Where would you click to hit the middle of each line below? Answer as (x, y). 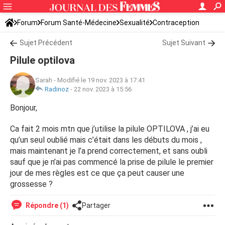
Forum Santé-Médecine (79, 23)
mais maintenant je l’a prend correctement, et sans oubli (109, 151)
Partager (96, 205)
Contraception (176, 23)
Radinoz (57, 89)
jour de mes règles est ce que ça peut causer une (97, 173)
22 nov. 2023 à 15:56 (103, 89)
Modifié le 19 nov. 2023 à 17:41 (101, 80)
